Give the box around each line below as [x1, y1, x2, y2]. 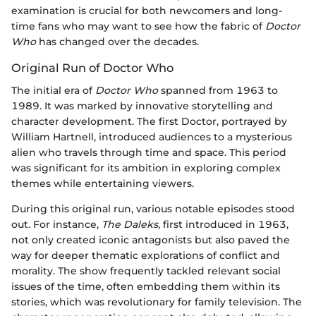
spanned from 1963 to [158, 84, 278, 97]
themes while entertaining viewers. [11, 177, 194, 190]
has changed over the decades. [36, 35, 199, 49]
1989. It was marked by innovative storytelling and [11, 99, 273, 113]
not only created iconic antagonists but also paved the [11, 233, 290, 247]
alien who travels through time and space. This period [11, 146, 286, 159]
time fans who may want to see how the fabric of [11, 20, 265, 33]
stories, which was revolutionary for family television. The [11, 296, 302, 309]
